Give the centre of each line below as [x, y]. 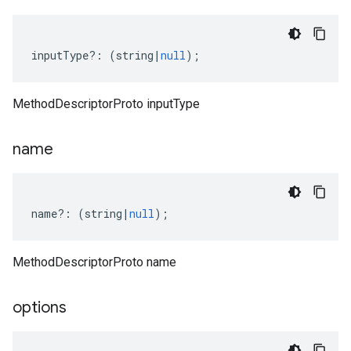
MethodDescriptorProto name [94, 262]
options [40, 308]
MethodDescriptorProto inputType [106, 104]
